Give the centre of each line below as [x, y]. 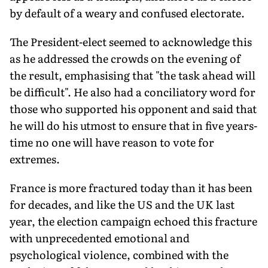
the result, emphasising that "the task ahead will [133, 75]
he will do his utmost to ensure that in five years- [133, 125]
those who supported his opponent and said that [133, 108]
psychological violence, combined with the [119, 254]
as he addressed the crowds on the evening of [125, 58]
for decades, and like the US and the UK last [122, 204]
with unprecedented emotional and [100, 237]
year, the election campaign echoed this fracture [133, 221]
